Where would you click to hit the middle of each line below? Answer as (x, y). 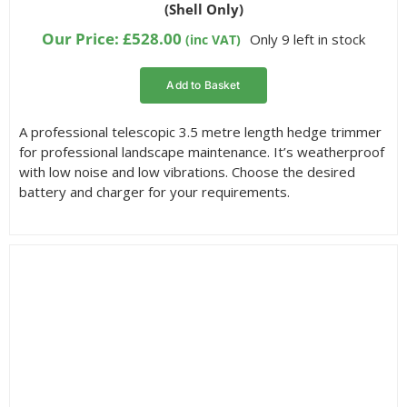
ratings (38, 40)
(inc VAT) (213, 40)
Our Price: (82, 39)
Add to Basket (203, 85)
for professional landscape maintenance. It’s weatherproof (201, 152)
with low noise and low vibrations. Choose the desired (187, 172)
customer (45, 26)
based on (42, 13)
